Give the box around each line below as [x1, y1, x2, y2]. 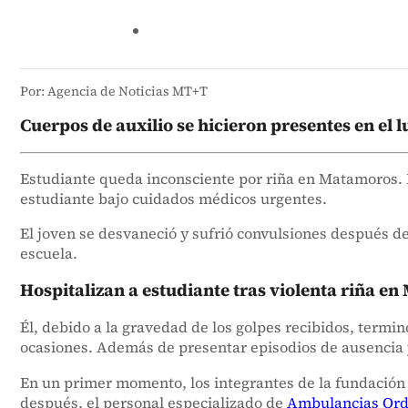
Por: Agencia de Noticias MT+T [19, 81, 208, 100]
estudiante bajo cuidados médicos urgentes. [19, 189, 327, 209]
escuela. [19, 243, 77, 264]
